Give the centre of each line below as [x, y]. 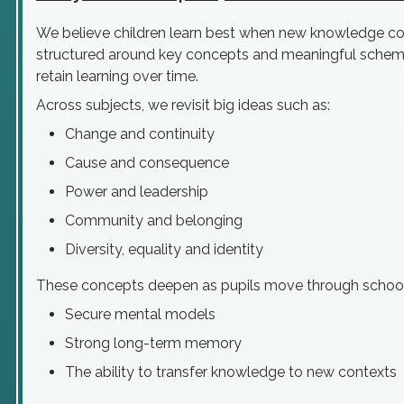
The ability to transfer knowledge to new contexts [231, 372]
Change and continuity [140, 134]
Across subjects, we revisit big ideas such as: [183, 105]
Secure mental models [140, 314]
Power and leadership [137, 192]
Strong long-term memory [153, 343]
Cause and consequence [147, 163]
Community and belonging [154, 220]
